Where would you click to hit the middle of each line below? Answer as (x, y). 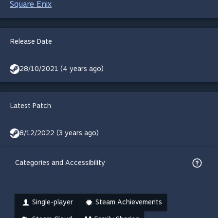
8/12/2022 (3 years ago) (59, 133)
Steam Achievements (129, 202)
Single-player (53, 202)
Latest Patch (31, 106)
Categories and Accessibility (60, 163)
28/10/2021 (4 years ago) (62, 69)
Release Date (31, 41)
